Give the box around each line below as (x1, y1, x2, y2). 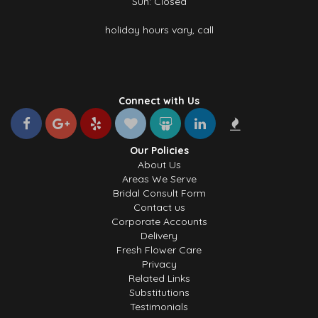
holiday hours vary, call (104, 23, 214, 36)
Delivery (141, 229, 177, 242)
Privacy (141, 258, 177, 270)
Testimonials (130, 300, 188, 313)
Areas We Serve (121, 172, 197, 185)
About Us (137, 158, 181, 171)
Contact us (133, 201, 185, 214)
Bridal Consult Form (112, 187, 206, 199)
